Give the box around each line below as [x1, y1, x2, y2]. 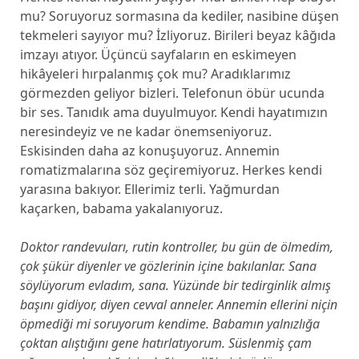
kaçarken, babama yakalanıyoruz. [19, 200, 223, 217]
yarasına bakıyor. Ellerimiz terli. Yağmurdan [19, 180, 280, 198]
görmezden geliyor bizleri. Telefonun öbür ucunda [19, 84, 325, 102]
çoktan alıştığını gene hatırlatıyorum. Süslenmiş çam [19, 334, 312, 352]
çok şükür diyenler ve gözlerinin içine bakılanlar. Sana [19, 257, 317, 275]
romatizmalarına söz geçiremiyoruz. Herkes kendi [19, 161, 322, 179]
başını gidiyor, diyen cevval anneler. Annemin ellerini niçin [19, 296, 337, 313]
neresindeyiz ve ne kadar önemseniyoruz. [19, 123, 272, 140]
